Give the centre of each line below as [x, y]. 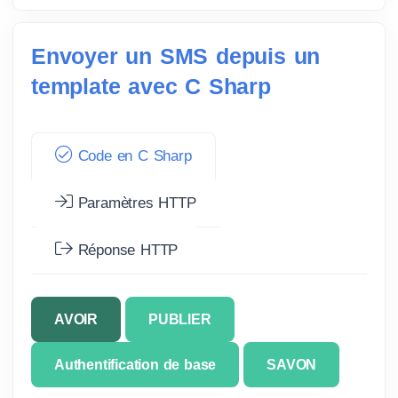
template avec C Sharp [151, 86]
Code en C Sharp [132, 155]
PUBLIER [180, 319]
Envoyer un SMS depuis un [176, 56]
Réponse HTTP [125, 250]
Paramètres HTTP [134, 203]
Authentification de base [135, 364]
